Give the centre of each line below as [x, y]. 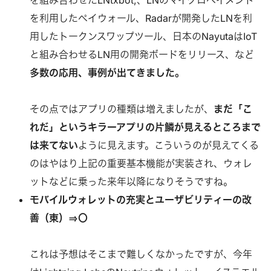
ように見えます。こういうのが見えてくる [168, 145]
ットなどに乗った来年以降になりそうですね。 [131, 181]
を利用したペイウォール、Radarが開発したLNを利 [141, 18]
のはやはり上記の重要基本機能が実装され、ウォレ [141, 163]
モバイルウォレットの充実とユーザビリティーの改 [140, 199]
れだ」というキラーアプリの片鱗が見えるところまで [145, 127]
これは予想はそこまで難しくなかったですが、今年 [141, 254]
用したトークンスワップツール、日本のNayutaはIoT [143, 36]
